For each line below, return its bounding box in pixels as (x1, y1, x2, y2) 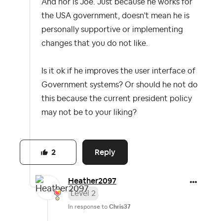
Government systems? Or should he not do (41, 81, 198, 89)
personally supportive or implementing (41, 26, 183, 34)
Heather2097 (68, 176, 116, 186)
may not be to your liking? (41, 109, 137, 116)
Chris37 (109, 204, 131, 210)
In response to (68, 204, 109, 210)
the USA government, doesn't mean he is (41, 12, 189, 20)
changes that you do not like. (41, 39, 150, 47)
